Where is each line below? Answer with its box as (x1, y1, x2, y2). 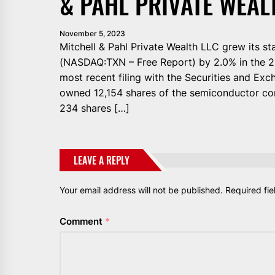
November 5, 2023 (60, 28, 125, 38)
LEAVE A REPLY (74, 152, 130, 168)
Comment (60, 215, 105, 227)
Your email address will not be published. (60, 184, 223, 195)
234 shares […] (60, 101, 130, 114)
